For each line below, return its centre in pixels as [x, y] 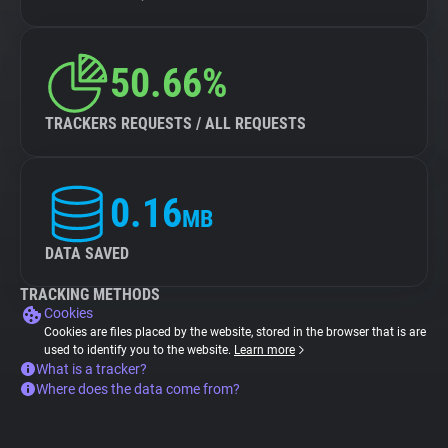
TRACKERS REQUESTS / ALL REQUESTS [175, 123]
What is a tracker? [91, 369]
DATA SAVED [87, 253]
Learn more [264, 350]
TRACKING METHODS [90, 294]
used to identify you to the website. [139, 350]
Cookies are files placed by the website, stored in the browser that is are [235, 332]
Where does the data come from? [138, 389]
